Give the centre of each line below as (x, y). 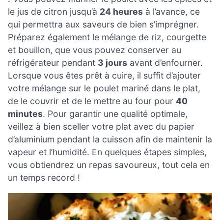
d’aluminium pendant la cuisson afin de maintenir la (110, 139)
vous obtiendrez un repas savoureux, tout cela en (109, 165)
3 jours (112, 63)
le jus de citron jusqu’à (54, 12)
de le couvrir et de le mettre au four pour (92, 101)
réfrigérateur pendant (53, 63)
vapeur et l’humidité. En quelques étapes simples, (107, 152)
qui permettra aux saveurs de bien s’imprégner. (103, 25)
